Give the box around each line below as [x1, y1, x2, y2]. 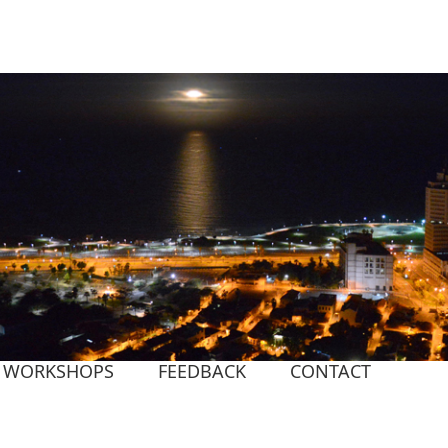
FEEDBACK [158, 359, 246, 383]
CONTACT [290, 359, 371, 383]
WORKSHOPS [3, 359, 114, 383]
